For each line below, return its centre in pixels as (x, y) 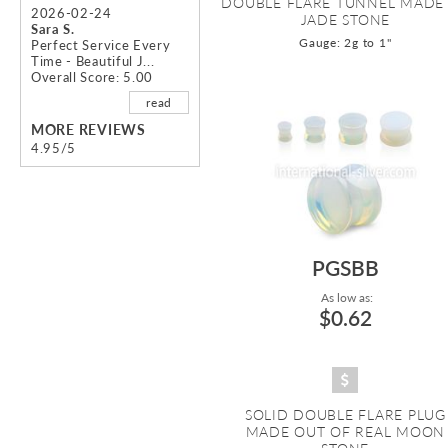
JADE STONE (345, 20)
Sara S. (53, 29)
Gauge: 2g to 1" (345, 43)
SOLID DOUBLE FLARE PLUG (345, 415)
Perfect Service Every (101, 45)
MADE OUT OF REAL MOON (345, 432)
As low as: (345, 298)
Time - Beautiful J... (93, 61)
